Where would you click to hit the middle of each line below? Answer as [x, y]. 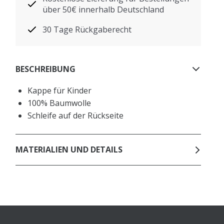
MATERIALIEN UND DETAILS [69, 150]
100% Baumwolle [59, 103]
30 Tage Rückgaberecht [87, 29]
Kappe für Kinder [60, 90]
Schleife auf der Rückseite [76, 115]
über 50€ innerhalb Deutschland [103, 9]
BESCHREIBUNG [46, 69]
